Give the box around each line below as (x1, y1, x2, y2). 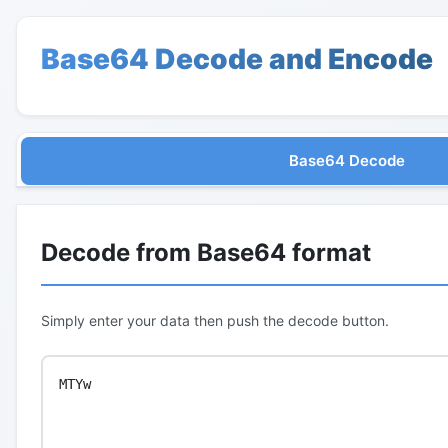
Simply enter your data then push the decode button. (41, 312, 389, 329)
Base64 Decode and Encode (41, 42, 433, 76)
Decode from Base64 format (41, 238, 371, 267)
